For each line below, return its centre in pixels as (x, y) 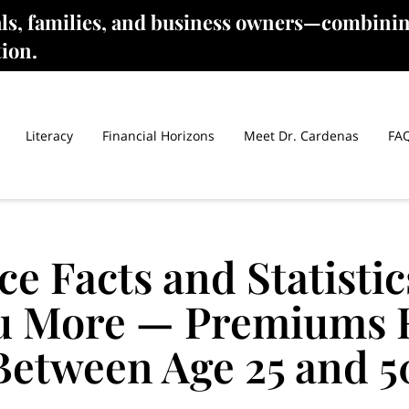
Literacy (49, 135)
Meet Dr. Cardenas (301, 135)
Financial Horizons (158, 135)
